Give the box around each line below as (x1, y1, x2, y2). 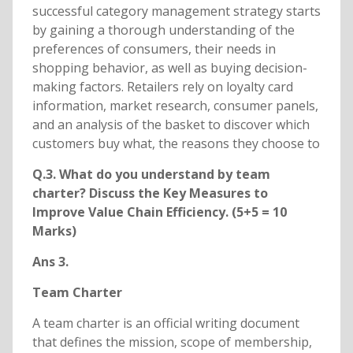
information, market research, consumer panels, (32, 97, 318, 115)
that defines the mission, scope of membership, (32, 333, 312, 351)
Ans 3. (32, 253, 69, 271)
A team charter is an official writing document (32, 314, 299, 333)
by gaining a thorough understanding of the (32, 21, 295, 39)
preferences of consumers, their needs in (32, 40, 276, 58)
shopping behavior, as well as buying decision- (32, 59, 307, 77)
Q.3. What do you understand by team (32, 165, 270, 184)
